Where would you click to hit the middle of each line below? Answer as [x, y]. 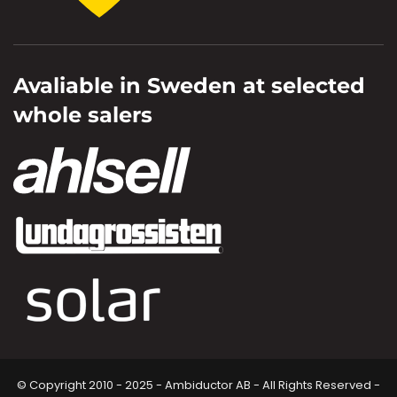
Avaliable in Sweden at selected [189, 85]
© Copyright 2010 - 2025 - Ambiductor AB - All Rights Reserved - [198, 385]
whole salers [83, 114]
